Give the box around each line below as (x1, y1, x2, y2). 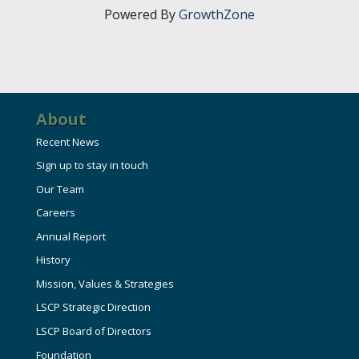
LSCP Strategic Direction (35, 300, 151, 315)
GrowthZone (179, 5, 255, 23)
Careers (35, 205, 75, 220)
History (35, 252, 71, 268)
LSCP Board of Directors (35, 324, 151, 339)
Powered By (104, 5, 179, 23)
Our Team (35, 181, 84, 196)
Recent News (35, 134, 99, 149)
